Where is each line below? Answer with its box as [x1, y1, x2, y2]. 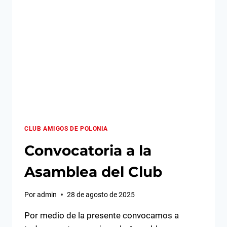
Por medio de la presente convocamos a [24, 210, 179, 220]
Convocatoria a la [24, 142, 152, 160]
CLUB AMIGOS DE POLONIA [24, 125, 108, 133]
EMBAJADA [60, 16, 100, 25]
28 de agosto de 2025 [67, 190, 135, 199]
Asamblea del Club [24, 163, 162, 181]
